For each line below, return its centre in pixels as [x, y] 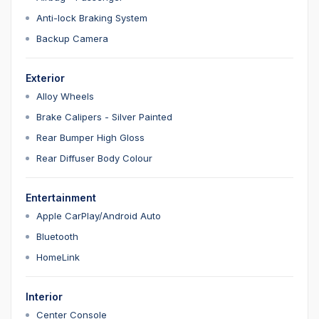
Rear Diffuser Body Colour [94, 158]
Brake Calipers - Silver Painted [104, 117]
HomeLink [58, 257]
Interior [44, 297]
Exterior [45, 78]
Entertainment [61, 198]
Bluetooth [57, 237]
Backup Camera [72, 39]
